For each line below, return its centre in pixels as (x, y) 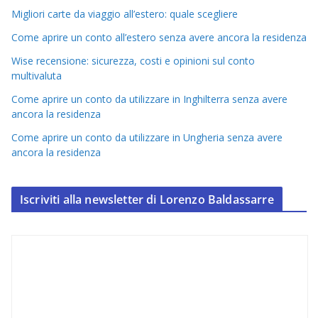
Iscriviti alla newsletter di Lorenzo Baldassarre (147, 199)
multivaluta (37, 75)
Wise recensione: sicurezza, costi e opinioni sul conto (133, 60)
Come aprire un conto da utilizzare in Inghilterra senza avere (149, 99)
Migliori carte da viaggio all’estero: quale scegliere (125, 13)
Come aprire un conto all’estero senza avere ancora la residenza (159, 37)
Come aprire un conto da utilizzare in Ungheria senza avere (147, 137)
